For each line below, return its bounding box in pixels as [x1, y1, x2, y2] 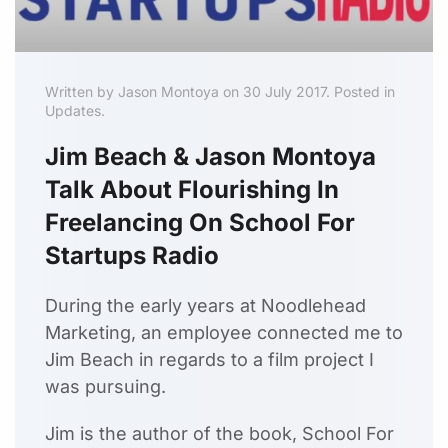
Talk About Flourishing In [45, 175, 339, 205]
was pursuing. [45, 376, 166, 398]
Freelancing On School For [45, 208, 355, 238]
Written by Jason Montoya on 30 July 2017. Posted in [45, 83, 395, 101]
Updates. [45, 102, 105, 120]
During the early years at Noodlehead [45, 295, 366, 317]
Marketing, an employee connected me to [45, 322, 403, 344]
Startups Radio [45, 241, 219, 271]
